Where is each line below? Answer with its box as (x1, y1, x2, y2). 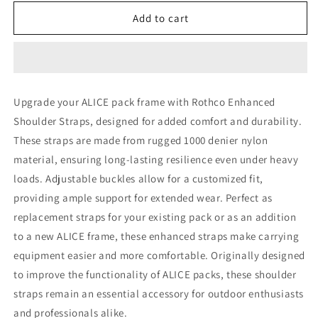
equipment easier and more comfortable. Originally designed (13, 248, 305, 263)
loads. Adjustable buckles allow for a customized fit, (13, 172, 263, 186)
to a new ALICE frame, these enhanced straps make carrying (13, 229, 300, 243)
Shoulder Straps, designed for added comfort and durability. (13, 114, 302, 128)
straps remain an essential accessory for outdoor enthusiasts (13, 287, 305, 301)
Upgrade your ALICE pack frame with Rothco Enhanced (13, 95, 276, 109)
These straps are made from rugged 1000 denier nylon (13, 133, 268, 148)
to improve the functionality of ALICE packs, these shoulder (13, 268, 297, 282)
